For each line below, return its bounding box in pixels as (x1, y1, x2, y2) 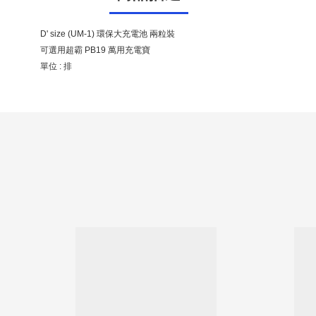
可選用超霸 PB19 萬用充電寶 (40, 45, 150, 55)
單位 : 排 (40, 61, 72, 71)
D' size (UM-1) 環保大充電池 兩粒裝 (40, 29, 175, 39)
